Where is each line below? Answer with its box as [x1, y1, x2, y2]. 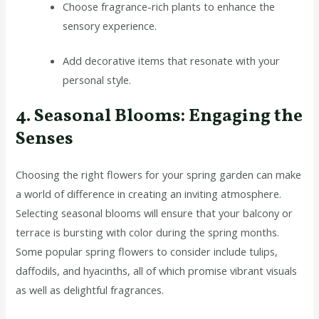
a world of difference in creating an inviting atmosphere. [16, 186, 282, 201]
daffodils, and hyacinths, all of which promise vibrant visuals [16, 263, 298, 278]
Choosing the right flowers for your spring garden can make [16, 167, 302, 182]
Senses [16, 126, 74, 152]
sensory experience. [63, 18, 157, 33]
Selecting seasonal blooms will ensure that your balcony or [16, 205, 293, 220]
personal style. [63, 72, 132, 87]
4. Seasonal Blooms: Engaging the [16, 103, 303, 129]
